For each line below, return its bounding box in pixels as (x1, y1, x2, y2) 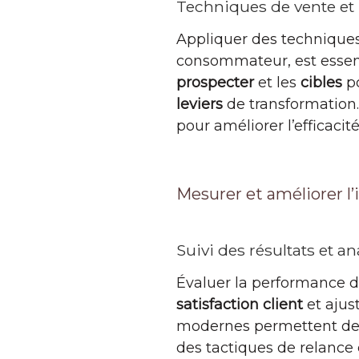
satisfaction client (176, 295, 303, 313)
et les (254, 73, 301, 91)
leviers (176, 95, 223, 113)
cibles (301, 73, 342, 91)
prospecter (176, 73, 254, 91)
